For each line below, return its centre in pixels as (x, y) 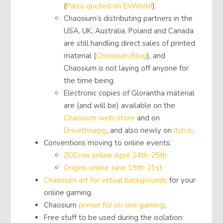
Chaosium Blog (122, 56)
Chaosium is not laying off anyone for (126, 68)
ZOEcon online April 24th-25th (115, 155)
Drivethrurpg (85, 130)
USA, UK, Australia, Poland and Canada (129, 31)
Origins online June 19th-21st (113, 167)
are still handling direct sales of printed (130, 43)
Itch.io (184, 130)
